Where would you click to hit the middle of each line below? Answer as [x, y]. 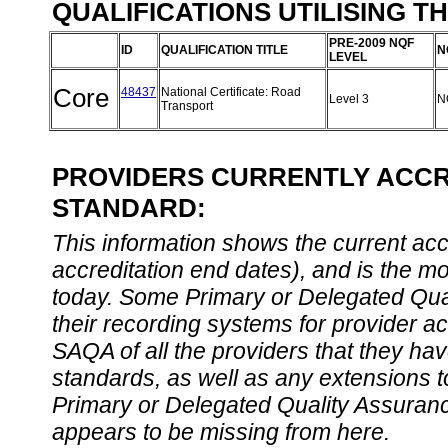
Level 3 [350, 99]
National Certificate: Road [231, 92]
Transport [188, 106]
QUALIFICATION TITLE [224, 50]
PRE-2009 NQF [371, 43]
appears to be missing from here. [221, 432]
